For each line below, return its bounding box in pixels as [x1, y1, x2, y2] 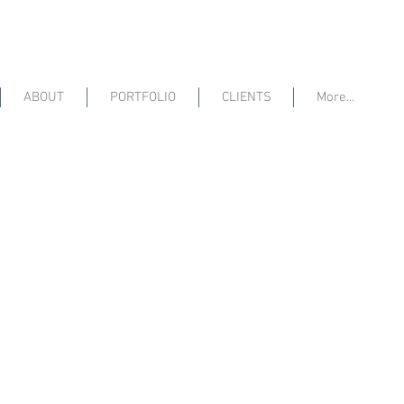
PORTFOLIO [110, 89, 176, 106]
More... [316, 89, 354, 106]
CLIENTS [221, 89, 271, 106]
